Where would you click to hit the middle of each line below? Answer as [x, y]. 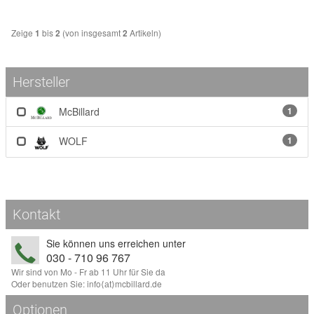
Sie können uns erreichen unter [116, 244]
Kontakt [36, 215]
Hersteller [41, 82]
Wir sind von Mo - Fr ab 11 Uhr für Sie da [88, 272]
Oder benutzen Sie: [49, 284]
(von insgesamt [91, 33]
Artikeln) [144, 33]
